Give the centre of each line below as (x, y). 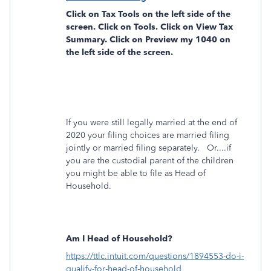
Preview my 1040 (181, 40)
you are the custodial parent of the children (150, 161)
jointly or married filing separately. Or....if (149, 148)
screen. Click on (100, 27)
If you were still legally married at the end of (152, 122)
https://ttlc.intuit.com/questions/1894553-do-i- (155, 256)
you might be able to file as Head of (136, 173)
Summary (85, 40)
